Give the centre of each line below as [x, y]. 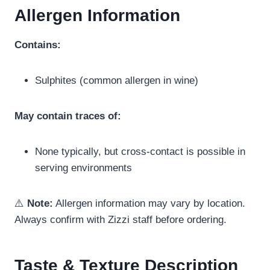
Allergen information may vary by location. [149, 204]
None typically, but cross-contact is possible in [140, 152]
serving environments [83, 168]
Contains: [38, 45]
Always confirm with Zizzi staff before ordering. [121, 220]
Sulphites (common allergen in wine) [117, 81]
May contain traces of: [68, 116]
